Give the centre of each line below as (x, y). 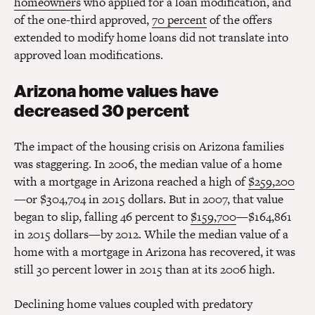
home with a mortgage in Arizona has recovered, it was (155, 252)
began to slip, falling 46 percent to (102, 217)
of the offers (239, 20)
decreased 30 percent (102, 111)
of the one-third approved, (83, 20)
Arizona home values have (116, 91)
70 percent (179, 20)
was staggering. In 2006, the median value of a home (148, 164)
